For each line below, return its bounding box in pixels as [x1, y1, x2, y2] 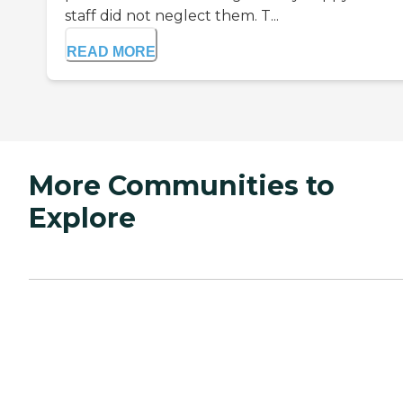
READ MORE [67, 44, 156, 60]
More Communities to [29, 169, 335, 203]
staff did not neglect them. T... [65, 7, 279, 25]
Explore [29, 201, 136, 236]
